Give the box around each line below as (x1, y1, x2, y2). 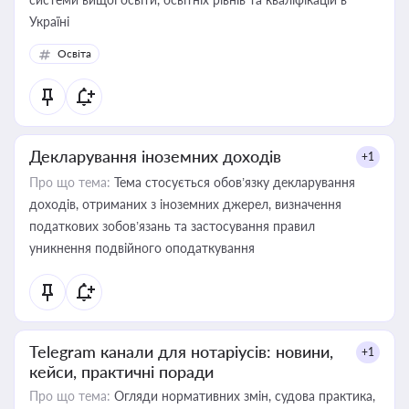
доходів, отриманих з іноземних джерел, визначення (29, 196, 341, 212)
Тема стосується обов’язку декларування (110, 174, 355, 190)
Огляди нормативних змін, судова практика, (110, 388, 375, 404)
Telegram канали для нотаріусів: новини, (29, 341, 333, 362)
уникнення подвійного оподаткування (29, 240, 255, 256)
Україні (29, 14, 69, 29)
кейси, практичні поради (29, 362, 214, 382)
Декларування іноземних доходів (29, 146, 281, 166)
